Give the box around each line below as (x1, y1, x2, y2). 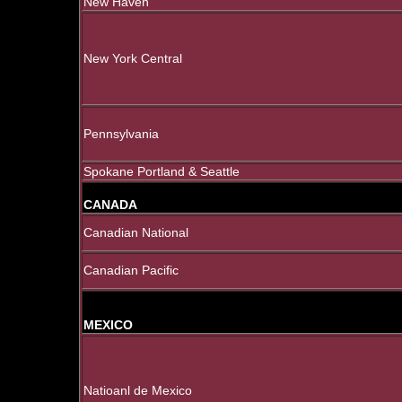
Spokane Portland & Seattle (83, 165, 240, 179)
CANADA (83, 198, 137, 212)
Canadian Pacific (83, 264, 179, 277)
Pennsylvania (83, 127, 159, 141)
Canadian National (83, 226, 188, 240)
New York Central (83, 52, 182, 66)
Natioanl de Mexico (83, 384, 192, 398)
